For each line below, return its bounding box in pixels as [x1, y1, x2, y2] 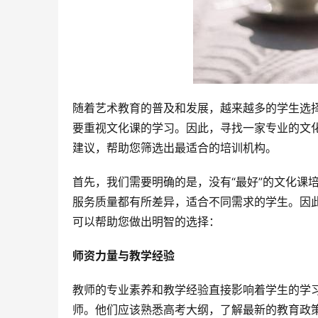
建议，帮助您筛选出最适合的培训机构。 [72, 141, 277, 155]
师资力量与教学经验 [72, 248, 175, 263]
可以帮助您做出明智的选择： [72, 214, 220, 229]
